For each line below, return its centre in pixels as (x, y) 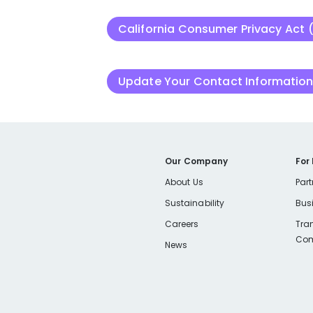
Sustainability (195, 203)
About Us (184, 182)
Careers (182, 224)
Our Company (197, 161)
